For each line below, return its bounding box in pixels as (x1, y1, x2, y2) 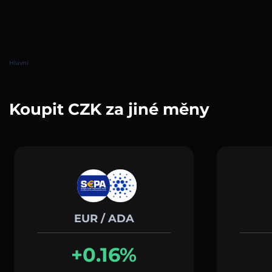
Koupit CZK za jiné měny (9, 100, 209, 119)
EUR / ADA (73, 212, 134, 225)
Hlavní (9, 59, 29, 67)
